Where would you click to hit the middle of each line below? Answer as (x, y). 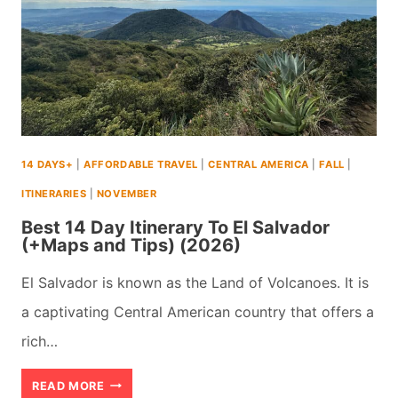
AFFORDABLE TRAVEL (141, 164)
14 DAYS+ (48, 164)
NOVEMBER (127, 193)
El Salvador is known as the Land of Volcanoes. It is (195, 282)
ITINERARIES (54, 193)
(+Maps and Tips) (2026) (131, 245)
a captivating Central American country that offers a (198, 311)
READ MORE (68, 386)
